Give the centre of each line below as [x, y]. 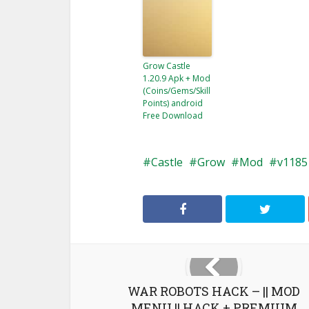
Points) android [173, 103]
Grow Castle [167, 66]
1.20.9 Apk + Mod [177, 78]
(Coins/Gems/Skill [177, 91]
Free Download [173, 116]
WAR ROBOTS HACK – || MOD [214, 291]
